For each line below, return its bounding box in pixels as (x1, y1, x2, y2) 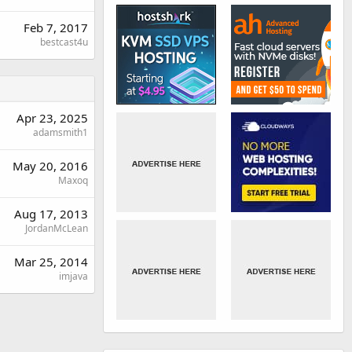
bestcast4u (40, 35, 88, 49)
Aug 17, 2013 (14, 206, 88, 222)
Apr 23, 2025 (16, 110, 88, 126)
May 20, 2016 (13, 158, 88, 174)
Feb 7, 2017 (24, 20, 88, 35)
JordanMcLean (25, 222, 88, 235)
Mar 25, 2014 (14, 254, 88, 269)
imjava (59, 269, 88, 283)
